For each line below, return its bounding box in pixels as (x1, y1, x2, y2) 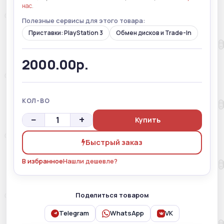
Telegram (59, 208, 89, 218)
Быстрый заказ (85, 136, 142, 147)
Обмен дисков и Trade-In (116, 28, 191, 37)
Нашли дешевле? (63, 156, 117, 165)
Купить (134, 114, 160, 124)
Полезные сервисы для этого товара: (22, 15, 145, 25)
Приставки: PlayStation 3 (28, 28, 103, 37)
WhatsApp (110, 208, 144, 218)
